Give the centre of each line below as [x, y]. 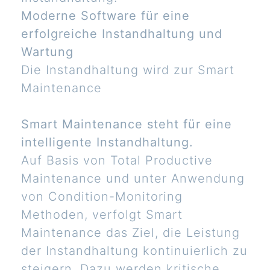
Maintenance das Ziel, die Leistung [130, 233]
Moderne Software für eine [105, 16]
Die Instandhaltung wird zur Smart [128, 70]
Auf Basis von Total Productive [117, 161]
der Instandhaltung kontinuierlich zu [134, 251]
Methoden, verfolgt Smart [102, 215]
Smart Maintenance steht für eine [127, 124]
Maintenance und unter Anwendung [133, 179]
